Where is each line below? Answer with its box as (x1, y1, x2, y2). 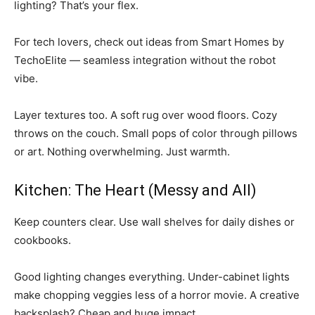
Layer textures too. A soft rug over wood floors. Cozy (14, 108, 277, 122)
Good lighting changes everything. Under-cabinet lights (14, 270, 290, 284)
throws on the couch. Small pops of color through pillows (14, 127, 297, 141)
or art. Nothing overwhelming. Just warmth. (14, 145, 230, 159)
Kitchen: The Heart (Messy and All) (14, 181, 257, 200)
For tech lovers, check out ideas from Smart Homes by (14, 35, 284, 49)
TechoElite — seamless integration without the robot (14, 53, 276, 67)
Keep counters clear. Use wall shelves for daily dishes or (14, 215, 295, 229)
